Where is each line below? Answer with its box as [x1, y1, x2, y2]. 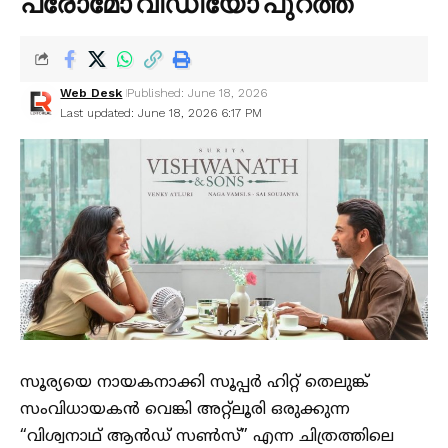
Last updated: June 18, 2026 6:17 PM [60, 105, 263, 120]
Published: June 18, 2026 [127, 85, 268, 100]
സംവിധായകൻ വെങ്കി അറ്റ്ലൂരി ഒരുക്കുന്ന [20, 399, 350, 420]
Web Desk [60, 85, 123, 100]
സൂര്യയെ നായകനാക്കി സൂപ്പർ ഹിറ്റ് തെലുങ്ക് [20, 372, 369, 393]
